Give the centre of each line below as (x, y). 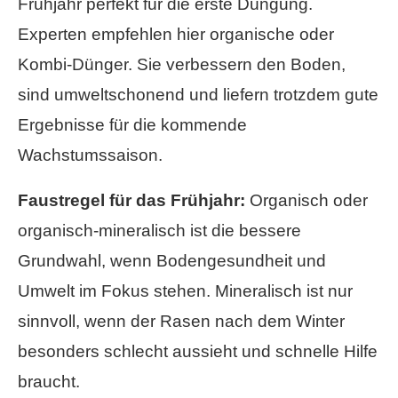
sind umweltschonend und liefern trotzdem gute (198, 95)
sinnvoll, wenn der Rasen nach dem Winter (181, 322)
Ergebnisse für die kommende (132, 125)
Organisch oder (306, 201)
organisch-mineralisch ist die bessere (159, 231)
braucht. (49, 382)
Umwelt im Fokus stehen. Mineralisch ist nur (185, 291)
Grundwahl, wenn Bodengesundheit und (172, 261)
